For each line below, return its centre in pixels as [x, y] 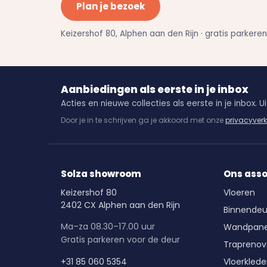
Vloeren [239, 192]
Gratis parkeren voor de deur [120, 239]
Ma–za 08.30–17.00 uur [108, 226]
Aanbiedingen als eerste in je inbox [155, 89]
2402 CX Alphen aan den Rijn [120, 205]
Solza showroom [101, 173]
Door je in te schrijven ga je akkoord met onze [143, 120]
